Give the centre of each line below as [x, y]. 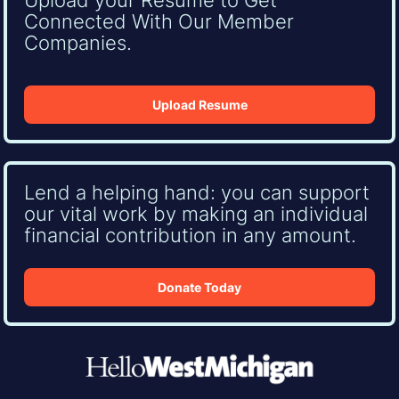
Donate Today [199, 287]
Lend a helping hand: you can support [196, 191]
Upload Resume [199, 105]
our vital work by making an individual [195, 213]
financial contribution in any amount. [190, 234]
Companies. [77, 43]
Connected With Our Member [159, 21]
